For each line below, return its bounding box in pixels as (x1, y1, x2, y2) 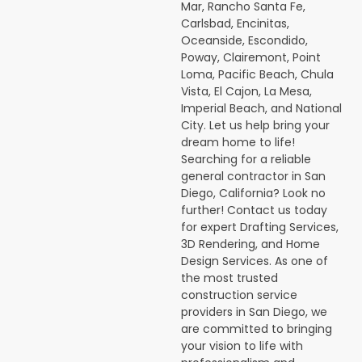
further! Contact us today (181, 202, 327, 218)
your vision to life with (181, 338, 303, 354)
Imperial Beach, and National (181, 100, 342, 116)
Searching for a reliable (181, 151, 311, 167)
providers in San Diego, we (181, 304, 327, 320)
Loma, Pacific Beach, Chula (181, 66, 334, 82)
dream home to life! (181, 134, 295, 150)
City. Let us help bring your (181, 117, 330, 133)
